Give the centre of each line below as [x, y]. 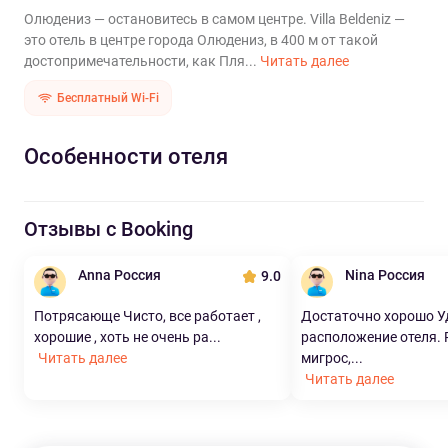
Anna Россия [119, 275]
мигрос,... [332, 358]
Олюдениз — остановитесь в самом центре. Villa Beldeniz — [214, 19]
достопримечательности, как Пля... [142, 61]
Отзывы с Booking [108, 229]
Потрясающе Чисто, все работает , [147, 316]
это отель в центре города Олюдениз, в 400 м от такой [201, 40]
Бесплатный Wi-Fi [108, 98]
